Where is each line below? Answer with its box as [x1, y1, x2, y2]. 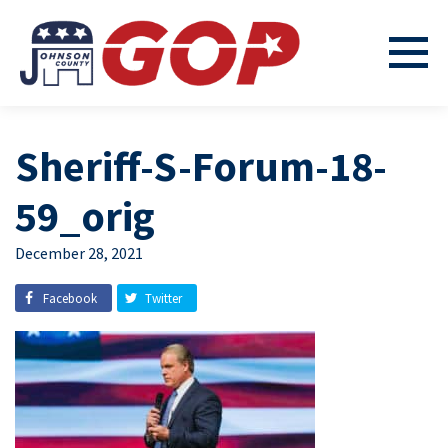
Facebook [43, 289, 97, 307]
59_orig [15, 190, 155, 242]
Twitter [145, 289, 182, 307]
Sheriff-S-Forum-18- [15, 140, 387, 192]
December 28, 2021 [15, 243, 143, 263]
